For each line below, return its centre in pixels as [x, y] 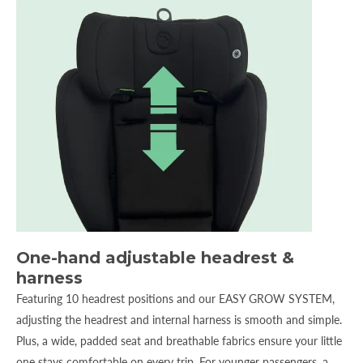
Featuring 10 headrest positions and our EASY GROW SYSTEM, [175, 298]
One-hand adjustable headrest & [155, 257]
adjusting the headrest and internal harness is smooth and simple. [179, 319]
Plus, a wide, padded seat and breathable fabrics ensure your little [179, 340]
